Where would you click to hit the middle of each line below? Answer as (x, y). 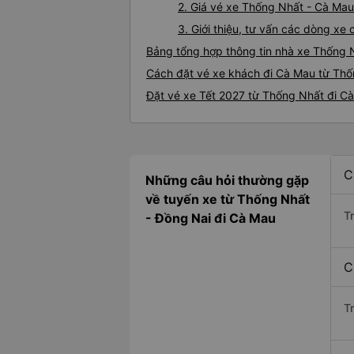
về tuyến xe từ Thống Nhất (228, 200)
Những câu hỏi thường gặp (227, 181)
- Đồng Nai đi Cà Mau (211, 218)
